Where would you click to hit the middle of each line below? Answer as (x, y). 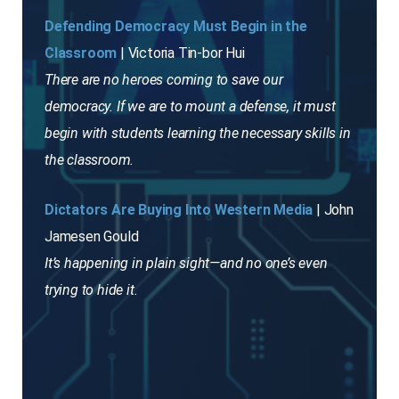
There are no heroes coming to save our (164, 80)
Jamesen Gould (92, 237)
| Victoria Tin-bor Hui (181, 53)
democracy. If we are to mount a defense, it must (190, 107)
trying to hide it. (91, 290)
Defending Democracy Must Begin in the (176, 27)
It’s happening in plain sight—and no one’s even (186, 264)
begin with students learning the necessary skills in (198, 134)
